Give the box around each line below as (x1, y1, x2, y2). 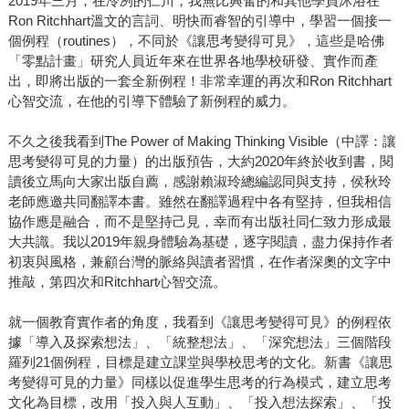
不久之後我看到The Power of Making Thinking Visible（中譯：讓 (7, 133, 396, 150)
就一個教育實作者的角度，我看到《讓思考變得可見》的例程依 (7, 314, 392, 330)
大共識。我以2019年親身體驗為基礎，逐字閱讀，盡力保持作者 (7, 234, 393, 250)
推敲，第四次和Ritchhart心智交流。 (7, 274, 226, 290)
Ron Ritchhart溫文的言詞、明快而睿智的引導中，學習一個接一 (7, 13, 392, 29)
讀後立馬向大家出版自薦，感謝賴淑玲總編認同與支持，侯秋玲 (7, 173, 392, 190)
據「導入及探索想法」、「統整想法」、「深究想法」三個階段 (7, 334, 392, 351)
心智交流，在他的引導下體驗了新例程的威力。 (7, 93, 296, 110)
